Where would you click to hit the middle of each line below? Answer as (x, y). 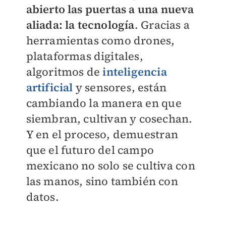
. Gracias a (162, 25)
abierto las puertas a (82, 9)
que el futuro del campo (90, 150)
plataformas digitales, (84, 56)
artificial (49, 87)
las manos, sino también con (102, 181)
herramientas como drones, (100, 40)
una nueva (165, 9)
